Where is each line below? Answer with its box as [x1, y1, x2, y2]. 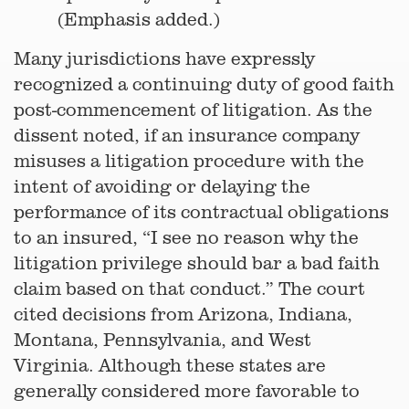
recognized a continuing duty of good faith [14, 72, 394, 95]
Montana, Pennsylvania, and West [14, 328, 311, 351]
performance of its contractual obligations [14, 200, 389, 223]
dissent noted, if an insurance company [14, 123, 360, 146]
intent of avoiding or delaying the [14, 174, 310, 197]
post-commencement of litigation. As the [14, 98, 372, 121]
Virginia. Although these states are [14, 353, 326, 376]
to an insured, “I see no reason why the [14, 225, 359, 248]
